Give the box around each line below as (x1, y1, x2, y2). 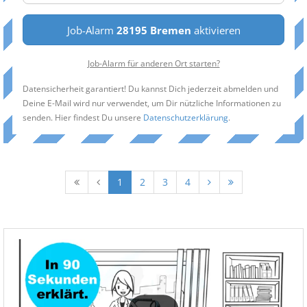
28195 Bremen (116, 23, 191, 37)
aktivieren (191, 23, 241, 37)
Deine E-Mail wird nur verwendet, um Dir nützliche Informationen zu (23, 97, 281, 108)
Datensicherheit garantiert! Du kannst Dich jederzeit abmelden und (23, 83, 278, 94)
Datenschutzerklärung (143, 112, 228, 123)
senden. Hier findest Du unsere (23, 112, 143, 123)
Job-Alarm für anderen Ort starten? (87, 58, 220, 69)
